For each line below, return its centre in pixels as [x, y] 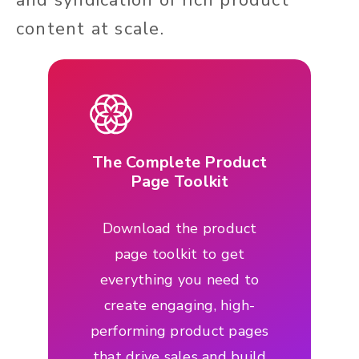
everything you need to [179, 279]
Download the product [179, 228]
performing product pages [179, 331]
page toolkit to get [179, 254]
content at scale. [90, 28]
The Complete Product [179, 162]
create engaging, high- [179, 305]
